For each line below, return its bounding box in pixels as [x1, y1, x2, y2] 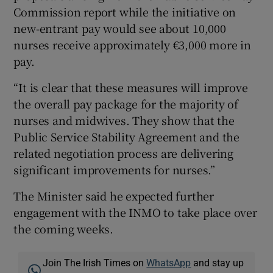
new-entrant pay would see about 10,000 [13, 19, 226, 36]
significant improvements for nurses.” [13, 161, 216, 177]
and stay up [191, 257, 244, 268]
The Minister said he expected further [13, 187, 214, 204]
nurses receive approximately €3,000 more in [13, 36, 251, 52]
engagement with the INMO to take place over [13, 204, 257, 220]
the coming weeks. [13, 220, 114, 236]
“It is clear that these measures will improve [13, 79, 248, 95]
